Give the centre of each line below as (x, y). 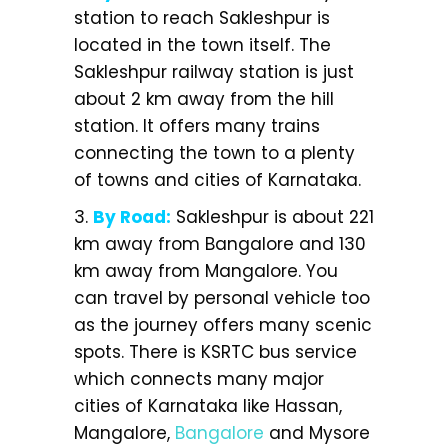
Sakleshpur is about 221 (272, 216)
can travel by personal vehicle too (222, 297)
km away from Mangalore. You (206, 270)
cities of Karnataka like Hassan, (208, 405)
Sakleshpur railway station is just (214, 71)
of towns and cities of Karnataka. (217, 179)
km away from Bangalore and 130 (220, 243)
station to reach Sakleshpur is (202, 17)
